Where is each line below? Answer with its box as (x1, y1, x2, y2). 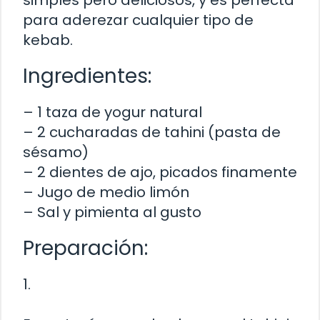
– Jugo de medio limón (23, 182, 189, 203)
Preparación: (23, 234, 148, 263)
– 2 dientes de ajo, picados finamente (23, 162, 297, 183)
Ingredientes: (23, 62, 151, 91)
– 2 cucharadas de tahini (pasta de (23, 122, 281, 143)
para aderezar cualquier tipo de (23, 10, 254, 31)
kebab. (23, 30, 73, 51)
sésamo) (23, 142, 89, 163)
